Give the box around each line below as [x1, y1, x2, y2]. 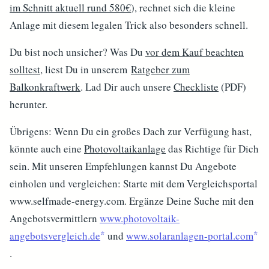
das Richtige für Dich [166, 142, 259, 156]
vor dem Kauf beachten [145, 45, 244, 59]
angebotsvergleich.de [10, 229, 100, 243]
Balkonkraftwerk [10, 80, 80, 94]
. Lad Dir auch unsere [80, 80, 174, 94]
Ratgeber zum [131, 62, 190, 76]
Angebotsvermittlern [10, 211, 100, 225]
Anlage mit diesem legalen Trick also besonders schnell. [10, 18, 252, 32]
